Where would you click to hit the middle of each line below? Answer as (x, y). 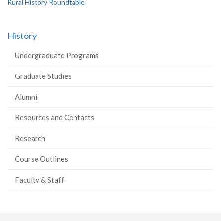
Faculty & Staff (39, 180)
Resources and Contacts (55, 117)
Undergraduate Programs (57, 55)
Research (30, 138)
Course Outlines (41, 159)
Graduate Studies (43, 76)
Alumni (26, 97)
